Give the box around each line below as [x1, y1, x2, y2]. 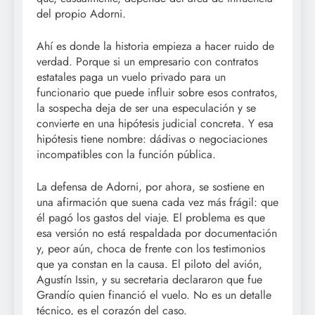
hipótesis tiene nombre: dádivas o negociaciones [37, 131, 267, 148]
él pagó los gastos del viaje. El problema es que [37, 210, 265, 226]
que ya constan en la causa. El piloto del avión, [37, 256, 262, 273]
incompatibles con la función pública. [37, 146, 216, 163]
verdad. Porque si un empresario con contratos [37, 53, 258, 70]
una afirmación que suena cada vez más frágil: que [37, 194, 278, 211]
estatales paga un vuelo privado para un [37, 69, 226, 86]
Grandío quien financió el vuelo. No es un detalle [37, 287, 271, 304]
